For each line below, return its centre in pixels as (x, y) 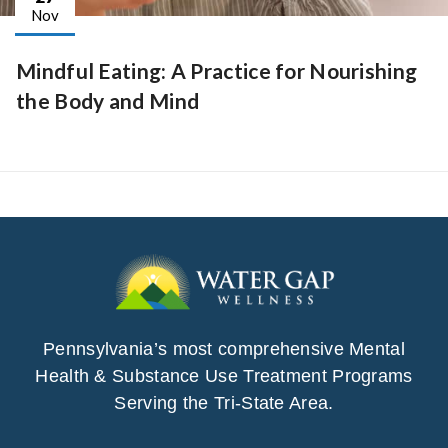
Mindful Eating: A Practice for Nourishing (217, 71)
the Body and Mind (108, 101)
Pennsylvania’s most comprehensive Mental (224, 349)
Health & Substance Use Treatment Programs (224, 376)
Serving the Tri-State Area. (224, 403)
